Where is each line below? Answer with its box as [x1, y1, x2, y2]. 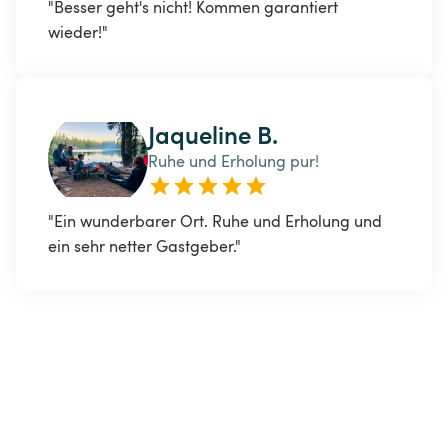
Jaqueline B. [148, 117, 278, 152]
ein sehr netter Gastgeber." [48, 235, 241, 258]
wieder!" [48, 21, 108, 44]
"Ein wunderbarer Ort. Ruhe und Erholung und [48, 210, 386, 233]
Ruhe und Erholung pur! [148, 150, 319, 173]
